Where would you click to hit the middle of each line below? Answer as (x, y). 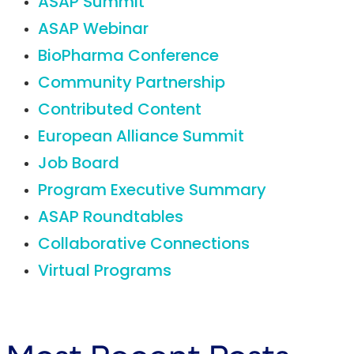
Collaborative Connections (144, 245)
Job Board (79, 164)
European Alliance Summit (141, 137)
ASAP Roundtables (111, 218)
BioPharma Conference (128, 57)
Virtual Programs (105, 272)
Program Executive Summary (152, 191)
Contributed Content (120, 111)
